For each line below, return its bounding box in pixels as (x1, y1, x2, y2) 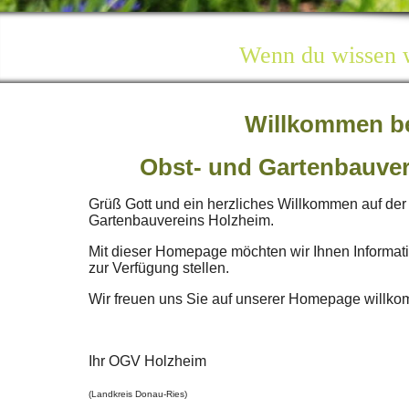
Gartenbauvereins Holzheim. (89, 213, 274, 228)
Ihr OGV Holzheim (89, 353, 206, 369)
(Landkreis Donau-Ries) (89, 389, 187, 399)
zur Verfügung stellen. (89, 260, 229, 276)
